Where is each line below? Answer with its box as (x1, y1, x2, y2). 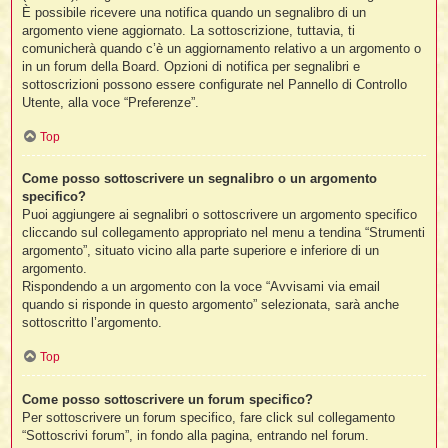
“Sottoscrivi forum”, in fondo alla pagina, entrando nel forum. (22, 427, 370, 443)
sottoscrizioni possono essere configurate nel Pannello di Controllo (22, 77, 408, 93)
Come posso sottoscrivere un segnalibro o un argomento (22, 171, 378, 187)
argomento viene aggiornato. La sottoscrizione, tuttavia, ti (22, 23, 356, 39)
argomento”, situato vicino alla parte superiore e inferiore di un (22, 243, 380, 259)
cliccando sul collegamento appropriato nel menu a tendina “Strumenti (22, 225, 426, 241)
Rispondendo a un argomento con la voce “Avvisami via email (22, 279, 381, 295)
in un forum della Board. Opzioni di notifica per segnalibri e (22, 59, 361, 75)
